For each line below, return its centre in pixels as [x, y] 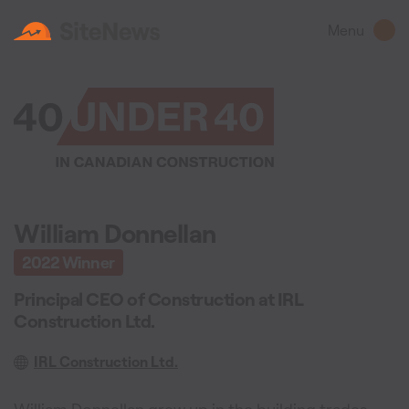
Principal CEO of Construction [135, 299]
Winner [87, 262]
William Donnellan [115, 233]
